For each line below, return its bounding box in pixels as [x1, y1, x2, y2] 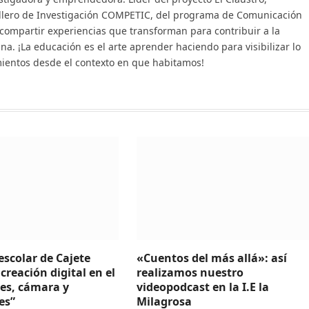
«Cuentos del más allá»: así [136, 250, 287, 266]
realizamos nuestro [136, 265, 243, 281]
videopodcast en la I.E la [136, 279, 269, 295]
